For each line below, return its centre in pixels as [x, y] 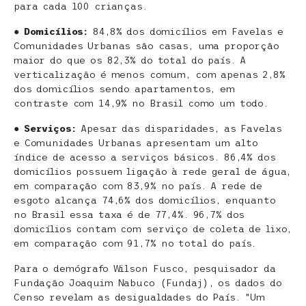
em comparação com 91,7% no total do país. [135, 244]
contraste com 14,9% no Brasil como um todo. [141, 103]
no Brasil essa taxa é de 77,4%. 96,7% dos [129, 215]
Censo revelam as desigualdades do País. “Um [139, 297]
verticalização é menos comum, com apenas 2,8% [150, 75]
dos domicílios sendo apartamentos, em [124, 89]
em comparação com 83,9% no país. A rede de [138, 186]
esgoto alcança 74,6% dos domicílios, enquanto [145, 200]
